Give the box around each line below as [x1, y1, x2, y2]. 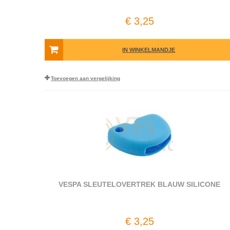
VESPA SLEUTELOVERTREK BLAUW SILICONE [59, 180, 221, 188]
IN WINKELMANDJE [122, 47, 176, 53]
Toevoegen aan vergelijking [51, 75, 120, 81]
